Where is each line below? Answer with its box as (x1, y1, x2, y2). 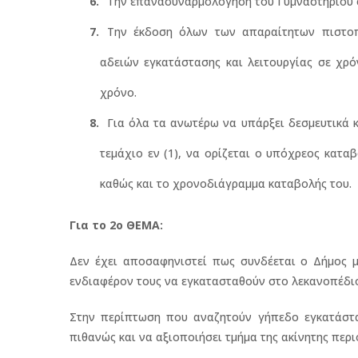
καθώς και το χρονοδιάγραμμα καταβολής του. (99, 175, 352, 191)
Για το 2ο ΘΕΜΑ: (70, 217, 163, 233)
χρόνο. (99, 84, 137, 100)
